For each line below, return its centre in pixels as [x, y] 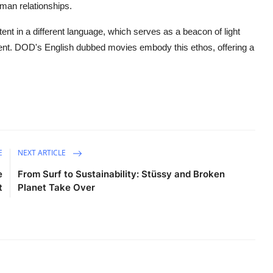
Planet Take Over [57, 187]
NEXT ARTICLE [43, 152]
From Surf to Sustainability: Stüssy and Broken [122, 174]
